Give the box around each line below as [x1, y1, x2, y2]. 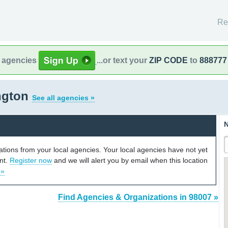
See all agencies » [32, 94, 95, 102]
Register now [10, 156, 52, 164]
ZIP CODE [149, 55, 188, 65]
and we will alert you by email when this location [52, 156, 208, 164]
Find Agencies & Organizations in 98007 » [58, 193, 218, 202]
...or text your [97, 55, 149, 65]
